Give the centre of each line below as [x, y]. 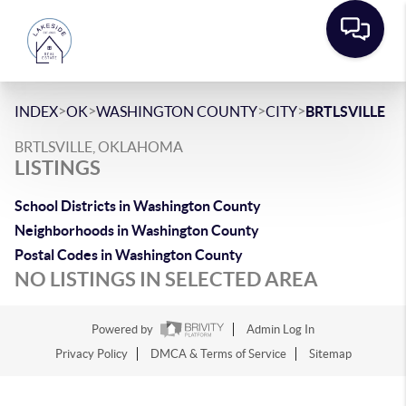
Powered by [124, 330]
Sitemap [330, 354]
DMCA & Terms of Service [218, 354]
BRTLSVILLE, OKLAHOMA [99, 147]
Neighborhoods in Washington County [137, 230]
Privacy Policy [91, 354]
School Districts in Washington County [138, 206]
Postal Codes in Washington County [129, 255]
